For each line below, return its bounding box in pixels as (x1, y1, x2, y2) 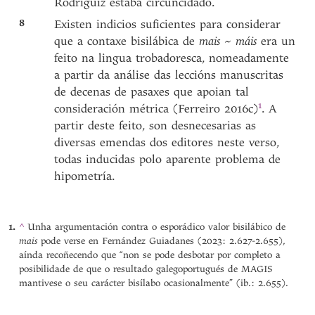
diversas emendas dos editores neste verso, (54, 136, 280, 149)
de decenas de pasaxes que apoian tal (54, 85, 250, 98)
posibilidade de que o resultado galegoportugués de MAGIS (19, 264, 273, 275)
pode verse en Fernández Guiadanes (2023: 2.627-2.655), (37, 236, 286, 247)
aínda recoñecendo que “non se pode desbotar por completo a (19, 250, 281, 261)
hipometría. (54, 169, 115, 183)
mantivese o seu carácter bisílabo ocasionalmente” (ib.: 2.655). (19, 278, 289, 289)
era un (257, 34, 296, 48)
